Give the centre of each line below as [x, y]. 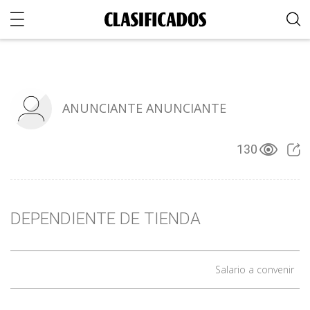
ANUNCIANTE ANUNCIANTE [144, 108]
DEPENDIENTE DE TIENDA [106, 219]
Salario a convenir [255, 270]
